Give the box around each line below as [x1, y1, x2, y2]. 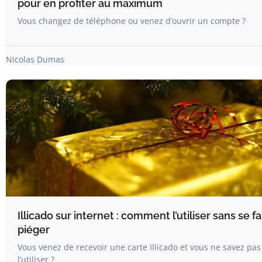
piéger [18, 223, 50, 236]
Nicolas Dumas [6, 53, 64, 65]
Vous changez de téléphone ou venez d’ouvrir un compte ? [18, 15, 246, 26]
